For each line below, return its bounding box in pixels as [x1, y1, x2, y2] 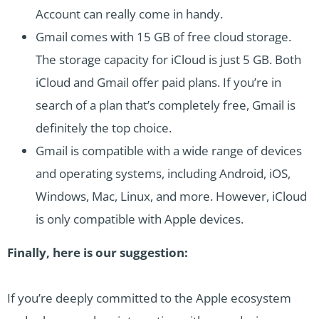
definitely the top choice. [36, 120, 174, 137]
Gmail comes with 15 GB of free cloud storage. [36, 28, 291, 46]
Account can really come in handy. [36, 6, 223, 23]
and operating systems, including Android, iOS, [36, 165, 291, 182]
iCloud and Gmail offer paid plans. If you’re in [36, 74, 281, 91]
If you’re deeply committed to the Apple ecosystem [7, 290, 291, 307]
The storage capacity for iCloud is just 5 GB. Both [36, 51, 301, 68]
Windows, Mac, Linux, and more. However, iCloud [36, 188, 307, 205]
